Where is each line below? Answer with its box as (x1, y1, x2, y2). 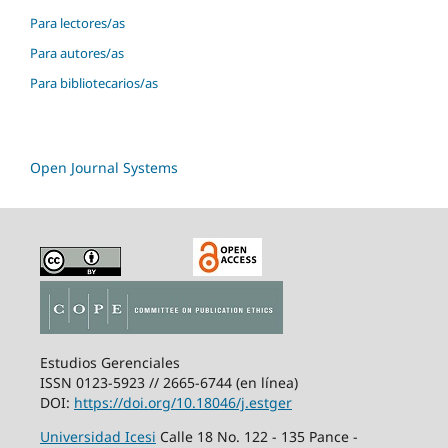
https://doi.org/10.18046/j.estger (73, 393, 292, 413)
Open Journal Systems (30, 158, 178, 178)
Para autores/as (30, 44, 124, 63)
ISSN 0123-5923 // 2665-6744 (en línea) (39, 373, 298, 393)
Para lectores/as (30, 14, 125, 33)
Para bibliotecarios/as (30, 74, 158, 93)
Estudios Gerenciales (39, 353, 180, 373)
